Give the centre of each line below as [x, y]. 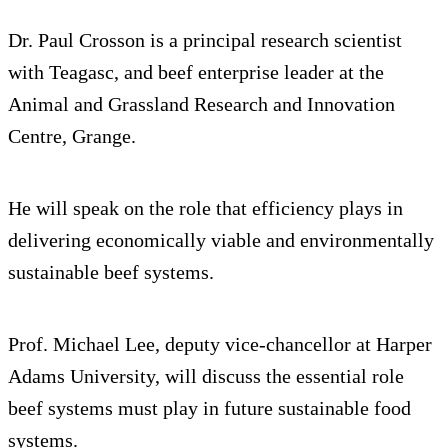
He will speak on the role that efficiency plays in [205, 208]
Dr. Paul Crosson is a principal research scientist [205, 40]
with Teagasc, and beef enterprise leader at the [196, 72]
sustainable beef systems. [111, 272]
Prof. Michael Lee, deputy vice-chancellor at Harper [220, 344]
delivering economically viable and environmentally [221, 240]
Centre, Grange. [72, 136]
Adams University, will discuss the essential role [206, 376]
